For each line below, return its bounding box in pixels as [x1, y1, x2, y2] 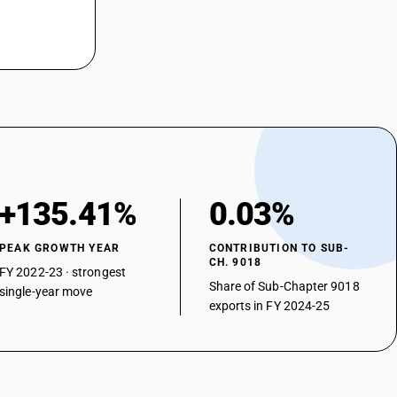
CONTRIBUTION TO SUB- [208, 242, 350, 254]
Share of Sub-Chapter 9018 [208, 279, 360, 293]
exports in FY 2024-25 [208, 299, 331, 313]
